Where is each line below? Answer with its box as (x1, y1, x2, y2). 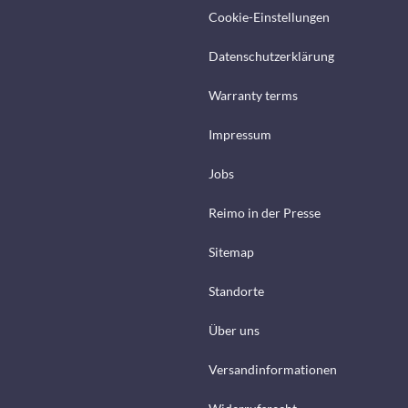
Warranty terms (209, 87, 298, 104)
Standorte (209, 283, 264, 300)
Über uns (209, 322, 260, 339)
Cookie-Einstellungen (209, 9, 330, 25)
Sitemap (209, 244, 254, 260)
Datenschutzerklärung (209, 48, 334, 65)
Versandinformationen (209, 362, 337, 378)
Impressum (209, 127, 271, 143)
